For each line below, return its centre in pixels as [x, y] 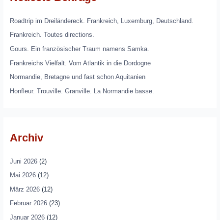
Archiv [26, 137]
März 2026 [25, 189]
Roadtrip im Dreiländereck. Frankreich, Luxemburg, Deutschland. [101, 21]
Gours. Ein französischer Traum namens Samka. [79, 49]
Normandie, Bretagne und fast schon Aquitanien [77, 77]
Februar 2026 [28, 203]
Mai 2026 [23, 175]
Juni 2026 [23, 161]
